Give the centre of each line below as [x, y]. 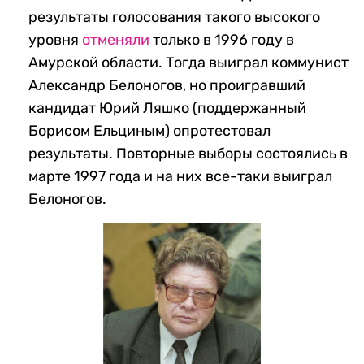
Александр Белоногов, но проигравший [167, 86]
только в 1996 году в [222, 40]
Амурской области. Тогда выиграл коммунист [188, 63]
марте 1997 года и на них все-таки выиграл [180, 177]
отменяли [116, 40]
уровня [55, 40]
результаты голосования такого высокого [174, 17]
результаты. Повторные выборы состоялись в [188, 154]
